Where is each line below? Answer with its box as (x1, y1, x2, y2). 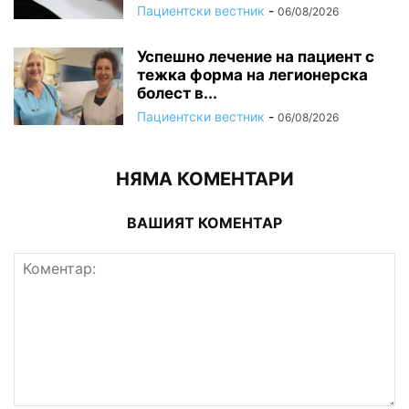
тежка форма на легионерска (137, 65, 368, 84)
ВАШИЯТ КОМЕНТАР (127, 213, 282, 232)
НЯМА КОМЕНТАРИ (115, 167, 294, 190)
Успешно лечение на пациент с (137, 47, 374, 66)
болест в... (137, 83, 217, 102)
